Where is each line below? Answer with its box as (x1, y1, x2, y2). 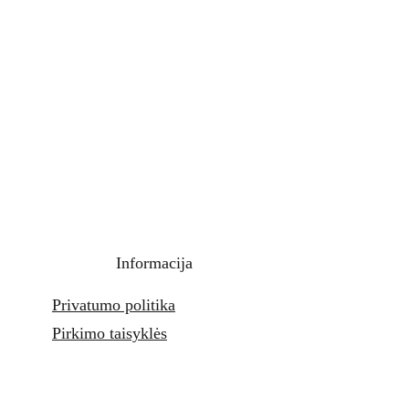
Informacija (115, 254, 193, 273)
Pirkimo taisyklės (51, 324, 167, 343)
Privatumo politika (51, 296, 175, 315)
